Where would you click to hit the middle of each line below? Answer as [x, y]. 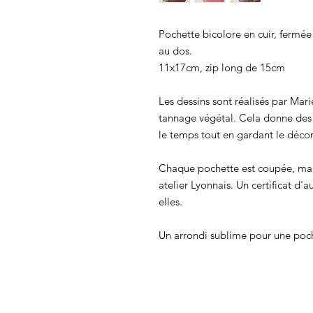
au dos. [175, 51]
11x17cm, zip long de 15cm [222, 68]
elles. [170, 202]
